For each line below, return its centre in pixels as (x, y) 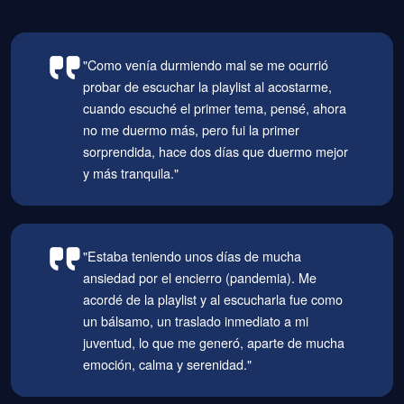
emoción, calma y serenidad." (168, 364)
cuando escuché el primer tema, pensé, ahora (215, 108)
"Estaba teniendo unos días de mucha (193, 256)
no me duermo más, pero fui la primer (192, 130)
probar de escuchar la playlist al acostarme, (208, 87)
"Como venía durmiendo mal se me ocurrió (206, 65)
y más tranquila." (131, 173)
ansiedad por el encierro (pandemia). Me (200, 278)
